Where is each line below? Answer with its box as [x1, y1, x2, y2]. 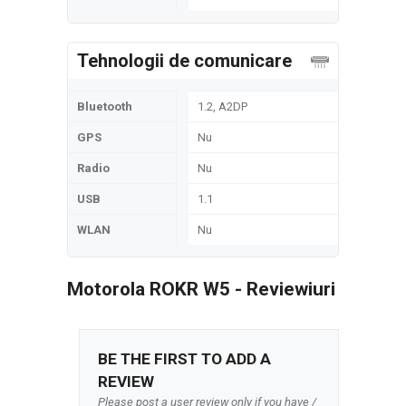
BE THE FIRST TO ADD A [98, 350, 271, 368]
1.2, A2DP [198, 100, 247, 113]
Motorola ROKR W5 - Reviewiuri [67, 278, 335, 300]
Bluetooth [77, 100, 132, 113]
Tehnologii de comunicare [77, 50, 292, 72]
